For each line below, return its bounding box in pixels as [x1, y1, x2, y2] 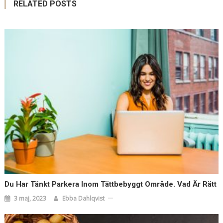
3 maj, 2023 [14, 194, 47, 203]
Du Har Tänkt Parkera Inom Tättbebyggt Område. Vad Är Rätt [4, 179, 217, 189]
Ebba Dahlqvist [62, 194, 105, 203]
